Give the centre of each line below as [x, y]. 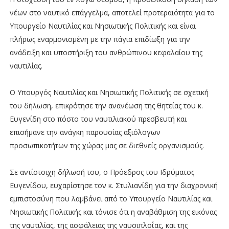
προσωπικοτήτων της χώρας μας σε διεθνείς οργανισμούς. [107, 145]
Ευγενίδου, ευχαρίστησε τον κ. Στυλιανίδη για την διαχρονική [113, 185]
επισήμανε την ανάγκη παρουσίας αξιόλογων [85, 132]
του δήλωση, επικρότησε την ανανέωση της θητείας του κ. [106, 105]
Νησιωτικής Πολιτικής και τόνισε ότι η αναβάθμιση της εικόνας [113, 212]
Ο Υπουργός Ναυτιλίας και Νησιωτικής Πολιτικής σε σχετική [109, 92]
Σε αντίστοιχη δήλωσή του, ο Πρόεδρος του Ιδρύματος [102, 172]
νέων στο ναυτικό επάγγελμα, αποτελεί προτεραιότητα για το [112, 12]
